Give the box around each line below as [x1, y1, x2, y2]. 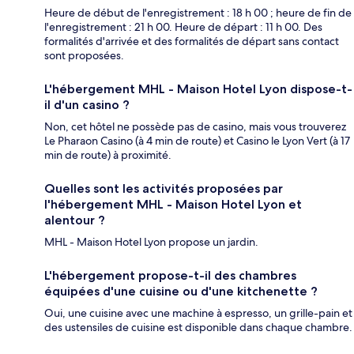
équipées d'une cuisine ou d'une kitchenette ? [44, 283, 318, 299]
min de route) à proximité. [44, 147, 171, 162]
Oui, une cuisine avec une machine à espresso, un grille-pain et [44, 305, 352, 320]
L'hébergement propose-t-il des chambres [44, 267, 296, 283]
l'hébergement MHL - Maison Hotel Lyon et [44, 196, 302, 212]
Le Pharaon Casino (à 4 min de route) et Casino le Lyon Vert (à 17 [44, 133, 350, 148]
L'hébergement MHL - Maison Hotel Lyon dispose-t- [44, 81, 352, 96]
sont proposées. [44, 47, 124, 62]
